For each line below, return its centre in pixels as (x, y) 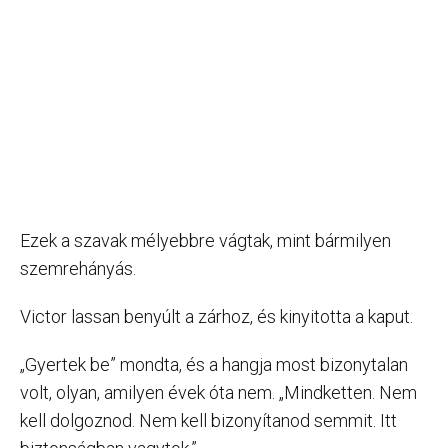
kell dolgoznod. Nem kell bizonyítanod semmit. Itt (208, 420)
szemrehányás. (78, 268)
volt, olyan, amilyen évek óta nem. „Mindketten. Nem (218, 392)
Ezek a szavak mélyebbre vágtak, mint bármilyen (205, 240)
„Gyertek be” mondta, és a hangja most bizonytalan (214, 364)
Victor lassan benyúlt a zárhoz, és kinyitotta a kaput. (216, 316)
